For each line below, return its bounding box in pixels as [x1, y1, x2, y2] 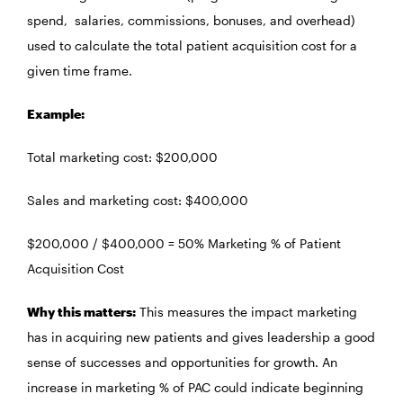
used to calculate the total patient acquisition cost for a [27, 38, 357, 54]
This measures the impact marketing [136, 304, 357, 320]
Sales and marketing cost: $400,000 [27, 193, 248, 209]
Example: [27, 106, 85, 122]
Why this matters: [27, 304, 136, 320]
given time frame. [27, 63, 132, 79]
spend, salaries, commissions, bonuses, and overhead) [27, 13, 355, 29]
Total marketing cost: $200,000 [27, 149, 218, 166]
